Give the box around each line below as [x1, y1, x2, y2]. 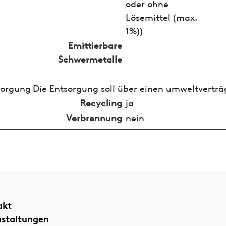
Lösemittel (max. [125, 10, 197, 23]
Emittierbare [68, 38, 122, 51]
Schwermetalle [58, 51, 122, 65]
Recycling [80, 95, 122, 108]
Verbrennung [66, 110, 122, 123]
